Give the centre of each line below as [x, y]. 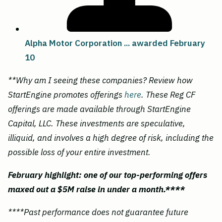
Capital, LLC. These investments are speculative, [97, 123]
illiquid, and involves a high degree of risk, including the [111, 138]
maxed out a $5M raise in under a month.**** [96, 189]
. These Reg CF [168, 94]
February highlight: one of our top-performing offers [108, 175]
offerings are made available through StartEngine [99, 109]
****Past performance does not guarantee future [98, 212]
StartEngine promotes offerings [66, 94]
